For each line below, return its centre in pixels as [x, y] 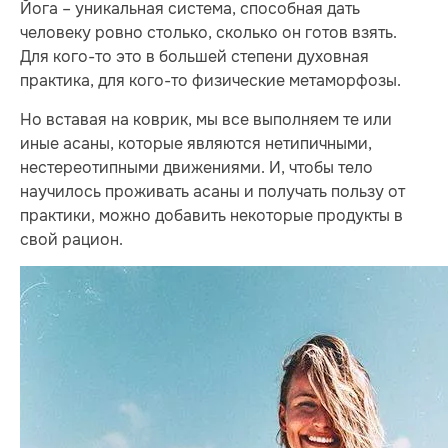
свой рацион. [71, 239]
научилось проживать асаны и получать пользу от [212, 191]
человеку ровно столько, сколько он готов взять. [208, 33]
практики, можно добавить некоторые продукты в [211, 215]
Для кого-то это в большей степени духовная [194, 57]
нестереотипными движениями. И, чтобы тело [196, 167]
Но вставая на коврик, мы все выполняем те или [206, 119]
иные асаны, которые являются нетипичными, [196, 143]
